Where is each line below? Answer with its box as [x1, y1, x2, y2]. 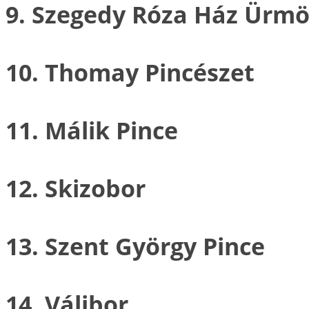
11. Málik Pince [6, 113, 178, 146]
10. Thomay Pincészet [6, 55, 255, 88]
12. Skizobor [6, 171, 146, 204]
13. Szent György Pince [6, 229, 265, 262]
